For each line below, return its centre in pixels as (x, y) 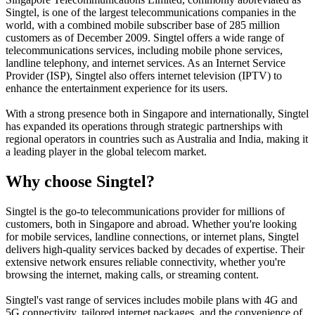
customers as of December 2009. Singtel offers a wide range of (145, 37)
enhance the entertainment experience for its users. (117, 88)
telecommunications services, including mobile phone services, (144, 50)
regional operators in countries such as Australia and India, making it (157, 139)
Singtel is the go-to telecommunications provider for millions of (145, 211)
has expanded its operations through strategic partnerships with (144, 126)
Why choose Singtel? (80, 181)
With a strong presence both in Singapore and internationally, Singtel (157, 113)
